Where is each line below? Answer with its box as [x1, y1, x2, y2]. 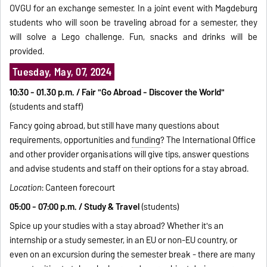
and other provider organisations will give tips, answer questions [10, 147, 250, 162]
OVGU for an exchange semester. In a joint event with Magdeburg [10, 1, 257, 16]
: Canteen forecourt [42, 181, 116, 195]
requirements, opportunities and [10, 133, 132, 148]
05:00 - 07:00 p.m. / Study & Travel [10, 200, 140, 215]
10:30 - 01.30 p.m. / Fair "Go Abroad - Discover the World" [10, 85, 225, 100]
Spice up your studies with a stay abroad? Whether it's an [10, 219, 224, 234]
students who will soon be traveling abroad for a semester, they [10, 15, 257, 30]
